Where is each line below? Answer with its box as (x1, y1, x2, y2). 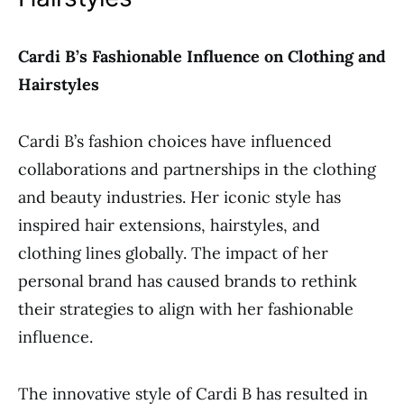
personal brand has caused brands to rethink (18, 271, 357, 291)
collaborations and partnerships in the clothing (18, 159, 376, 179)
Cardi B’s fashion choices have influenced (18, 131, 332, 151)
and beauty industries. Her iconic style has (18, 187, 341, 207)
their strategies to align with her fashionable (18, 298, 353, 319)
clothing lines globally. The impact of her (18, 243, 328, 263)
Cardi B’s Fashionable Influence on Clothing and (18, 46, 386, 67)
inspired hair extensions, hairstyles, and (18, 215, 320, 235)
